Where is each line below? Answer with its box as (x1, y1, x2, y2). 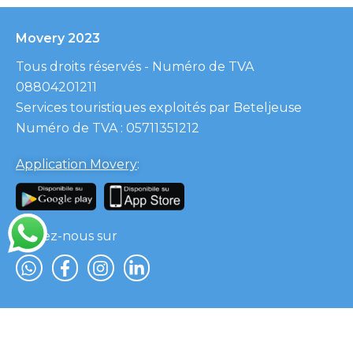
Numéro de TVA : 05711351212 (16, 121, 199, 136)
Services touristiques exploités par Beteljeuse (16, 100, 302, 116)
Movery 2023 (16, 31, 100, 46)
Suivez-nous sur (16, 229, 117, 244)
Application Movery (16, 157, 137, 173)
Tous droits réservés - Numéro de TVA (16, 59, 254, 75)
